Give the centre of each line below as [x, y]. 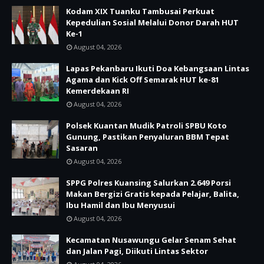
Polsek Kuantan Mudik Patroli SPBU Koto [146, 126]
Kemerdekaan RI [98, 91]
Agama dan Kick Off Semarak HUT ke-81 [143, 80]
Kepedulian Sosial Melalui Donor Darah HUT [152, 22]
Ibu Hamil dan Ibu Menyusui [121, 205]
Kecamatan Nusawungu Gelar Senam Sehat [151, 240]
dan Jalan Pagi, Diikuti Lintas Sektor [137, 251]
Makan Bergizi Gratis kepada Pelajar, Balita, [153, 194]
